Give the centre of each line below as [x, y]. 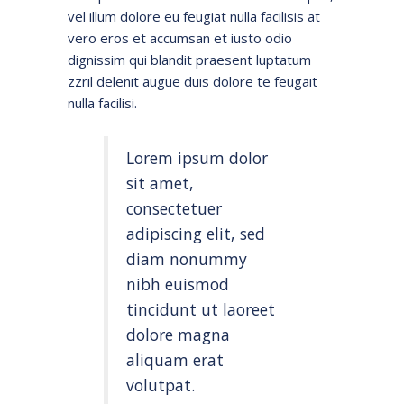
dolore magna [178, 334]
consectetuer [174, 208]
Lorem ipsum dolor [197, 157]
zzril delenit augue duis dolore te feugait [193, 81]
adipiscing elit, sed [196, 233]
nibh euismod [178, 284]
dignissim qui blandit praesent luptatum [189, 59]
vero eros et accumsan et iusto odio [180, 37]
